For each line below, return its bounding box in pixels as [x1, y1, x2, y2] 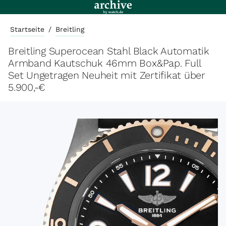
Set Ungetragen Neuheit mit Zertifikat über [8, 69, 205, 81]
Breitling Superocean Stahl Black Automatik [8, 45, 209, 57]
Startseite [10, 25, 44, 33]
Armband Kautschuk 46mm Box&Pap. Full [8, 57, 201, 69]
